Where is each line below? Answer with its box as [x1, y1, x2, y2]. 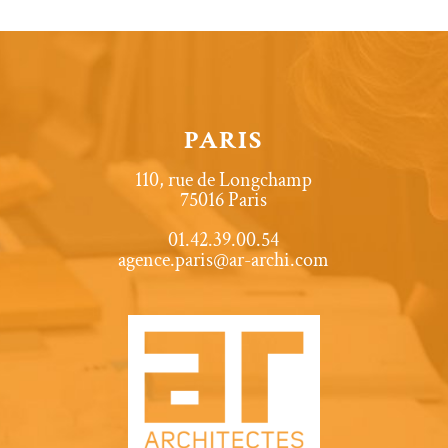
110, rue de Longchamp [135, 167, 313, 194]
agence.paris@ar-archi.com [118, 247, 330, 274]
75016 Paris [180, 187, 268, 214]
